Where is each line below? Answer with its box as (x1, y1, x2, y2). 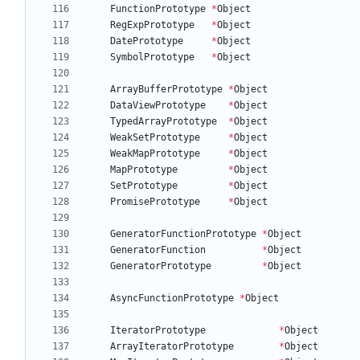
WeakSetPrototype (110, 132, 200, 144)
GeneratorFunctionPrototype (110, 228, 256, 240)
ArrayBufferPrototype (110, 84, 223, 96)
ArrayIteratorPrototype (110, 341, 234, 353)
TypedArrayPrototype (110, 116, 217, 128)
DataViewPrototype (110, 100, 206, 112)
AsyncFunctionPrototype (110, 292, 234, 305)
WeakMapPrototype (110, 148, 200, 160)
